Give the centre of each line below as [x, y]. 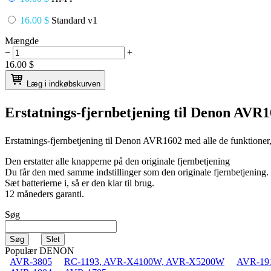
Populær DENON [40, 250]
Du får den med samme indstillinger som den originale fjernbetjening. [137, 172]
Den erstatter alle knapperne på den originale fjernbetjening [117, 161]
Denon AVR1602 [150, 140]
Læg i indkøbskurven [64, 83]
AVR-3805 [31, 261]
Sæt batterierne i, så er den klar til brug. [80, 183]
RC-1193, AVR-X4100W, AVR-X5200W [144, 261]
